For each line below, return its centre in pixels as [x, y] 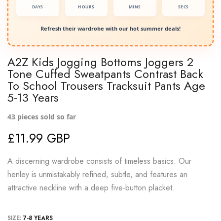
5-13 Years [33, 98]
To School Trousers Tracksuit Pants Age [106, 86]
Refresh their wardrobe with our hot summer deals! [110, 29]
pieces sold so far [46, 117]
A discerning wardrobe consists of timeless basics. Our [99, 161]
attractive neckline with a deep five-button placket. [91, 188]
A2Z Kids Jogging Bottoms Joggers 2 [100, 62]
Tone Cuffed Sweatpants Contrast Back [105, 74]
